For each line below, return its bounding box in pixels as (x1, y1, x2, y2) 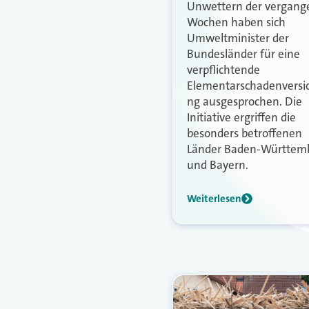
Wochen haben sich (187, 14, 286, 30)
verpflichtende (187, 61, 260, 77)
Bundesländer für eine (187, 46, 300, 61)
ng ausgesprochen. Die (187, 93, 302, 109)
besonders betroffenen (187, 125, 302, 141)
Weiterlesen (187, 191, 241, 206)
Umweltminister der (187, 30, 289, 46)
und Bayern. (187, 157, 248, 172)
